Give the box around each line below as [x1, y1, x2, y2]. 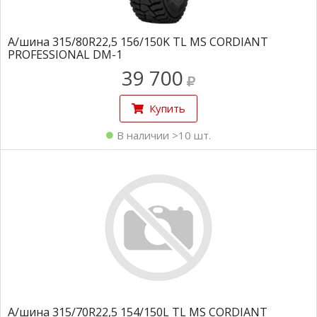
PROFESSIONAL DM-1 [8, 47, 122, 62]
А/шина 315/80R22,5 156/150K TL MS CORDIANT [8, 34, 268, 50]
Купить [149, 101, 185, 115]
